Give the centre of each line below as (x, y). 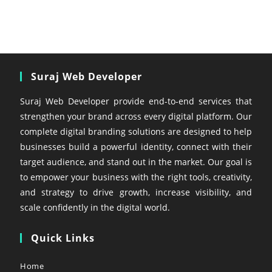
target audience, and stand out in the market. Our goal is (136, 161)
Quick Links (63, 238)
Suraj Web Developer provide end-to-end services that (136, 101)
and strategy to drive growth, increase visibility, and (136, 192)
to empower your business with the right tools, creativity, (136, 177)
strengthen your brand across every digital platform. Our (136, 116)
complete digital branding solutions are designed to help (136, 131)
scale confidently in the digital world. (95, 207)
